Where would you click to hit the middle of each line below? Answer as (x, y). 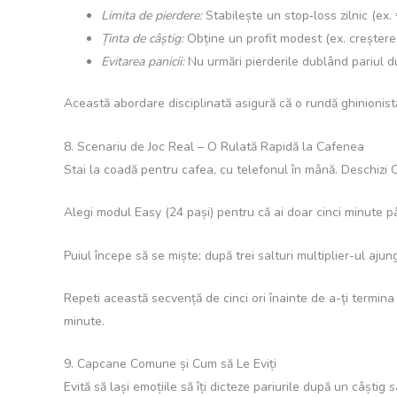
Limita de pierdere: (152, 16)
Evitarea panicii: (143, 62)
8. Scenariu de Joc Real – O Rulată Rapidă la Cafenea (214, 146)
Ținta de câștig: (142, 39)
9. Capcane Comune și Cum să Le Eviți (170, 364)
